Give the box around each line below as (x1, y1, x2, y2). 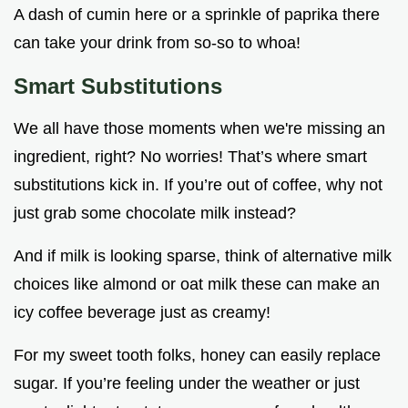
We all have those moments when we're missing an (14, 119, 385, 138)
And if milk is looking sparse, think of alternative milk (14, 247, 392, 266)
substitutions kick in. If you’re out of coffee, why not (14, 176, 382, 195)
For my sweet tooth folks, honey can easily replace (14, 346, 381, 365)
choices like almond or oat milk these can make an (14, 275, 380, 294)
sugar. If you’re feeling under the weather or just (14, 374, 360, 393)
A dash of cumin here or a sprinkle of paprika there (14, 5, 380, 25)
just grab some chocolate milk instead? (14, 204, 296, 223)
